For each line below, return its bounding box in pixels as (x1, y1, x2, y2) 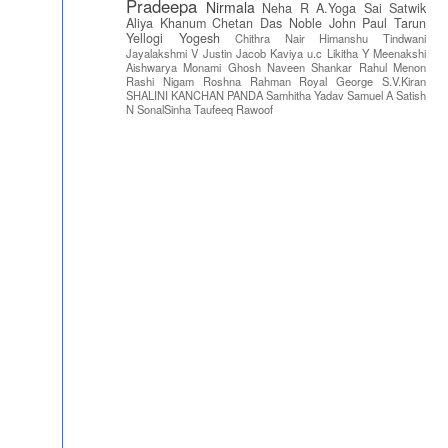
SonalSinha (137, 101, 191, 117)
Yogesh (178, 29, 220, 47)
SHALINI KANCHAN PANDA (126, 87, 263, 103)
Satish (396, 87, 426, 103)
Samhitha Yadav (266, 87, 344, 103)
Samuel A (347, 87, 393, 103)
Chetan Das (212, 14, 283, 32)
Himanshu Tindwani (319, 30, 427, 46)
